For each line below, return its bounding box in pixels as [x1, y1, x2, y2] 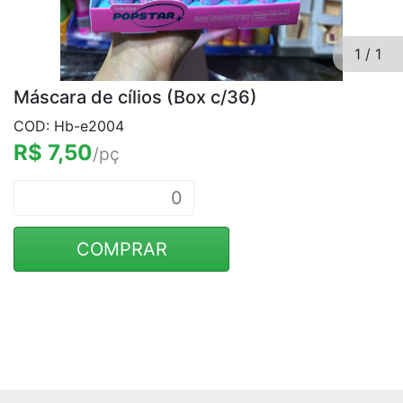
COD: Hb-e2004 [13, 117, 124, 135]
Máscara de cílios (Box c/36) [13, 86, 257, 108]
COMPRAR [76, 238, 167, 260]
